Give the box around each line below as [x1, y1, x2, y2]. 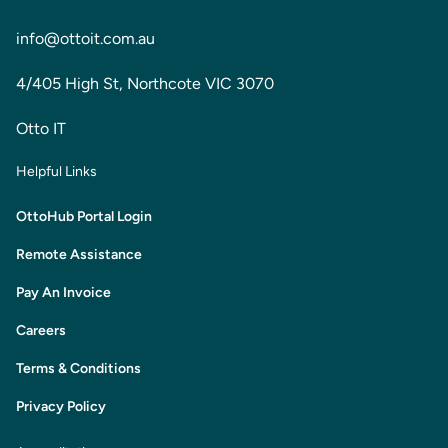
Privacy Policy [16, 397, 106, 415]
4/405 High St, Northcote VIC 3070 [16, 73, 274, 93]
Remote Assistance [16, 245, 142, 263]
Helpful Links [16, 162, 97, 180]
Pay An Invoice [16, 283, 111, 301]
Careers [16, 321, 66, 339]
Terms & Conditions [16, 359, 141, 377]
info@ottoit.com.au [16, 28, 155, 48]
